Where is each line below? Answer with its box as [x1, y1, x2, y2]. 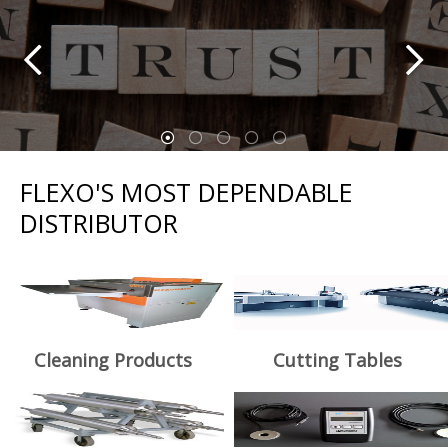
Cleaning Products [34, 347, 192, 372]
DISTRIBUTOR [20, 205, 178, 240]
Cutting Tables [272, 347, 402, 372]
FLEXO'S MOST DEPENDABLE [20, 174, 353, 209]
